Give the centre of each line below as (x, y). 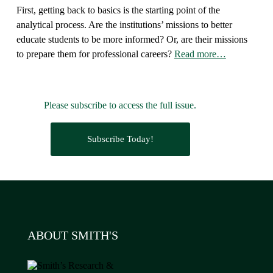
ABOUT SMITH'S (73, 236)
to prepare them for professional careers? (95, 54)
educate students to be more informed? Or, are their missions (132, 40)
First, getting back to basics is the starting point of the (118, 10)
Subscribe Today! (120, 139)
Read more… (200, 54)
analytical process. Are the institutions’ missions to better (124, 25)
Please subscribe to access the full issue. (120, 105)
